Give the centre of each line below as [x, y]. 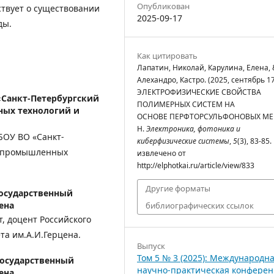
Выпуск [151, 246]
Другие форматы [178, 188]
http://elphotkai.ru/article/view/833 [196, 165]
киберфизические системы [183, 141]
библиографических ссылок [200, 205]
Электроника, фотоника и [193, 128]
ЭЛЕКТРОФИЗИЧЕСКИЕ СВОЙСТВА [199, 92]
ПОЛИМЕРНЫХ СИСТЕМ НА [186, 104]
